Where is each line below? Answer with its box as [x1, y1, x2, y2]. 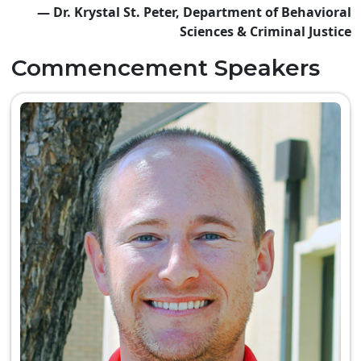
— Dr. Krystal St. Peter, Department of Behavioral [37, 3, 351, 22]
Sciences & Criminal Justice [180, 23, 351, 41]
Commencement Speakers [11, 54, 320, 82]
